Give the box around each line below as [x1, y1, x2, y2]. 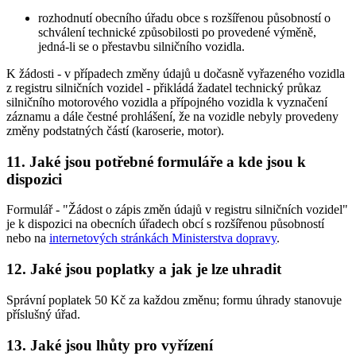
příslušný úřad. [6, 307, 80, 321]
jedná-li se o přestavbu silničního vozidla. [38, 39, 245, 53]
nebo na [6, 231, 49, 246]
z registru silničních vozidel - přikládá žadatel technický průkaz [6, 80, 321, 95]
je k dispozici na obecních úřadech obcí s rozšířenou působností [6, 217, 324, 231]
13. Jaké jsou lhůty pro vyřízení [6, 336, 213, 354]
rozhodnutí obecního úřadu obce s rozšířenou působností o [38, 10, 331, 25]
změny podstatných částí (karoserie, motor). [6, 123, 224, 137]
